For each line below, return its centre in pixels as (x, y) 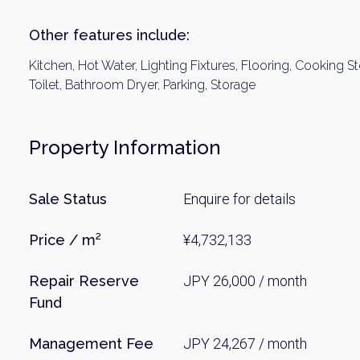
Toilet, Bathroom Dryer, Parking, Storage (142, 85)
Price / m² (65, 240)
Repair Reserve (84, 281)
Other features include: (109, 35)
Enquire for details (240, 199)
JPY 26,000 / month (245, 281)
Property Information (125, 147)
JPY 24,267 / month (245, 344)
